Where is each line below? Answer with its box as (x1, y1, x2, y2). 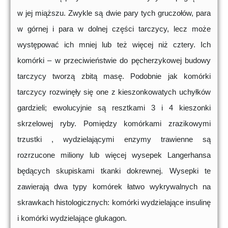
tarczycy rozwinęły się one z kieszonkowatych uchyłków (17, 88, 211, 97)
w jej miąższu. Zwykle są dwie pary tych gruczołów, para (17, 9, 211, 18)
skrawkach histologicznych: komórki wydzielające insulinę (17, 198, 211, 207)
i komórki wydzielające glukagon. (17, 214, 127, 223)
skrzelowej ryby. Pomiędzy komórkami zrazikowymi (17, 119, 211, 128)
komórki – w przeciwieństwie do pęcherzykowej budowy (17, 56, 211, 65)
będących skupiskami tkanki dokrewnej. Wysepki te (17, 166, 211, 176)
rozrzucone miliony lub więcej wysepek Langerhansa (17, 151, 211, 160)
